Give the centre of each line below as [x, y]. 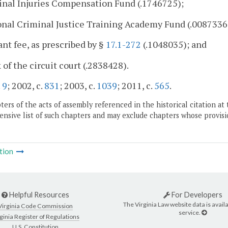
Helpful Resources [38, 194]
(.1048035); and [174, 45]
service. [190, 213]
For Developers [196, 194]
